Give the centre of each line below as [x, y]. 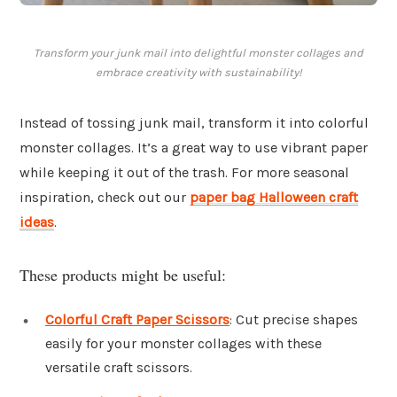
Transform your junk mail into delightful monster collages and [198, 53]
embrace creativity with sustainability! [198, 73]
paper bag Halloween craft [274, 198]
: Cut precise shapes [294, 319]
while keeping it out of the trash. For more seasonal [184, 173]
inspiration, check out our [105, 198]
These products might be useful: [123, 274]
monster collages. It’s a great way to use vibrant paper [194, 148]
